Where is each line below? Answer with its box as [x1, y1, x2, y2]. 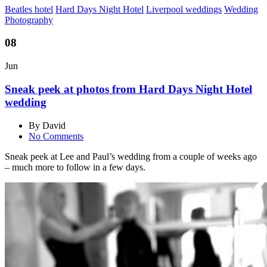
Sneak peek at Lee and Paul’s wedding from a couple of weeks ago [5, 151, 257, 162]
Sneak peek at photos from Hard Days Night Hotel [5, 82, 252, 95]
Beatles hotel [5, 4, 53, 14]
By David [29, 120, 66, 131]
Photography [5, 14, 53, 25]
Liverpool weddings [146, 4, 222, 14]
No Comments [29, 131, 83, 141]
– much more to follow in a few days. [5, 162, 145, 172]
